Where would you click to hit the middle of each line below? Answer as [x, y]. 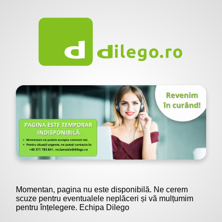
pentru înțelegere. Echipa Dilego [73, 208]
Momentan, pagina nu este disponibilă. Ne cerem [102, 190]
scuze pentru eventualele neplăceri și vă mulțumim [105, 199]
